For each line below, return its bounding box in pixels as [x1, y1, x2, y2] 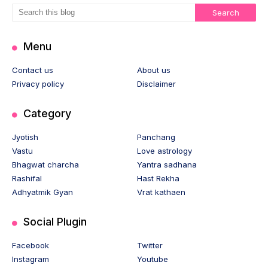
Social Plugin [20, 215, 87, 228]
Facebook [12, 240, 49, 250]
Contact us [12, 65, 53, 75]
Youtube [137, 254, 168, 264]
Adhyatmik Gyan [12, 187, 73, 197]
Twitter [137, 240, 163, 250]
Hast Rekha [137, 173, 179, 183]
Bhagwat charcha [12, 160, 79, 169]
